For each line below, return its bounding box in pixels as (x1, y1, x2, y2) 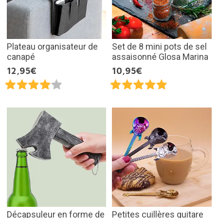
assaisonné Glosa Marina (112, 51, 208, 62)
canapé (6, 51, 35, 62)
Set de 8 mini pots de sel (112, 41, 207, 52)
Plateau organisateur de (6, 41, 98, 52)
